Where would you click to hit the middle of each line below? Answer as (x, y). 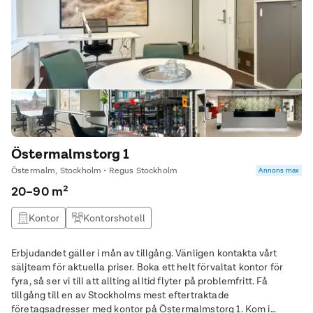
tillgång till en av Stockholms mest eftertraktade (120, 295)
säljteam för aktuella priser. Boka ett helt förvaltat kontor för (74, 267)
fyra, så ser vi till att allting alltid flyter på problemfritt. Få (134, 281)
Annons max (279, 170)
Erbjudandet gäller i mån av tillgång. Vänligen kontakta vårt (144, 253)
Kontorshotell (114, 218)
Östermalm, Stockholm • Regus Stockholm (95, 170)
